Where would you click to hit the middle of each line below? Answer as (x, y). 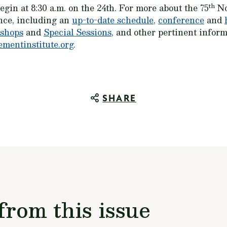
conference (181, 20)
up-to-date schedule (113, 20)
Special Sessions (78, 32)
